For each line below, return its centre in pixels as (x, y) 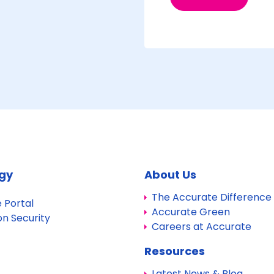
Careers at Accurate (202, 227)
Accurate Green (191, 212)
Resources (175, 251)
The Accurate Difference (212, 197)
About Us (170, 175)
